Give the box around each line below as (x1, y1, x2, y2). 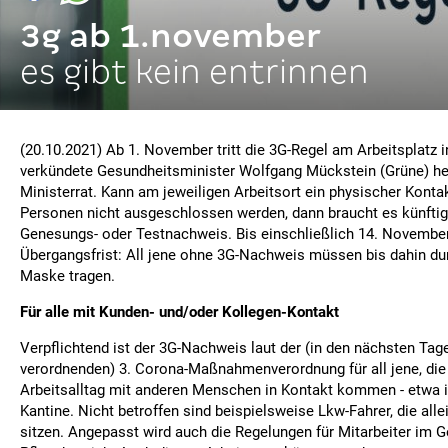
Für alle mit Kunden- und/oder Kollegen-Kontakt (20, 303, 339, 321)
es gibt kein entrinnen (20, 53, 369, 90)
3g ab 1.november (20, 17, 321, 54)
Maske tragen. (20, 267, 115, 285)
